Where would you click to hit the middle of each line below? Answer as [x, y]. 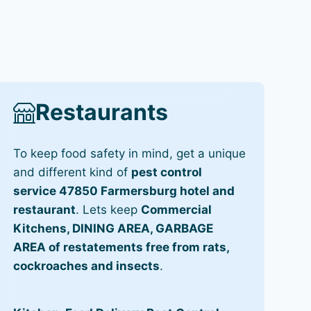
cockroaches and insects [86, 266]
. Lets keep [108, 209]
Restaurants [101, 112]
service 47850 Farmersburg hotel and [124, 191]
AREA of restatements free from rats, [121, 247]
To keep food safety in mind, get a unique [129, 153]
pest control [166, 172]
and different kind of [72, 172]
